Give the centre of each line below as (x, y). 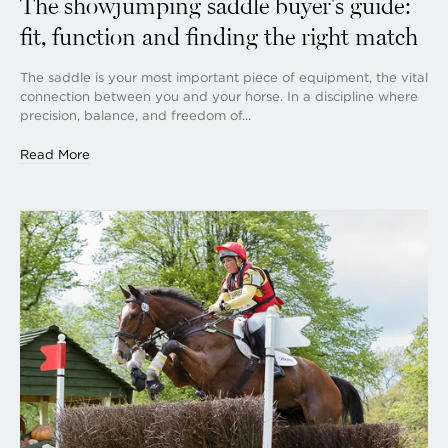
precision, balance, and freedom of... (135, 115)
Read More (55, 154)
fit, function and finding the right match (219, 36)
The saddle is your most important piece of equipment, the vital (224, 77)
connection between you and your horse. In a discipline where (219, 96)
